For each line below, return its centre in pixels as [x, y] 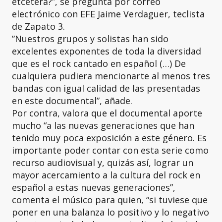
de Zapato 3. [38, 26]
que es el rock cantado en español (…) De [99, 63]
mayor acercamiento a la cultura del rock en [106, 175]
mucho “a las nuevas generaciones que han [103, 125]
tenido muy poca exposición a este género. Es [109, 138]
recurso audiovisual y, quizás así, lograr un [103, 163]
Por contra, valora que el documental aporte [107, 113]
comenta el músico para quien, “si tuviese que [110, 200]
